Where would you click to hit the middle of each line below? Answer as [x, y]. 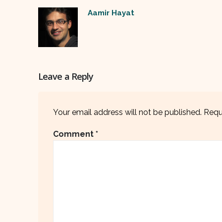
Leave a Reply [66, 76]
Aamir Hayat [111, 13]
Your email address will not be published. [127, 112]
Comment [74, 134]
